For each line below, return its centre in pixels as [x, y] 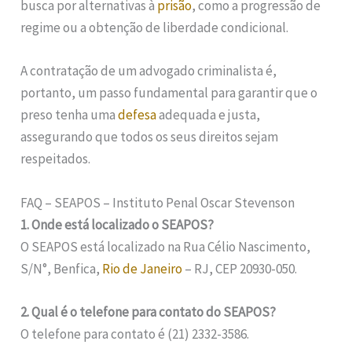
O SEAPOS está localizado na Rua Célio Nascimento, [166, 246]
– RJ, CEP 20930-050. [240, 268]
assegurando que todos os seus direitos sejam [150, 137]
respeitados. [56, 159]
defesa [137, 115]
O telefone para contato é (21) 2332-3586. [135, 334]
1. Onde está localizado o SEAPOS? [117, 224]
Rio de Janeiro [143, 268]
